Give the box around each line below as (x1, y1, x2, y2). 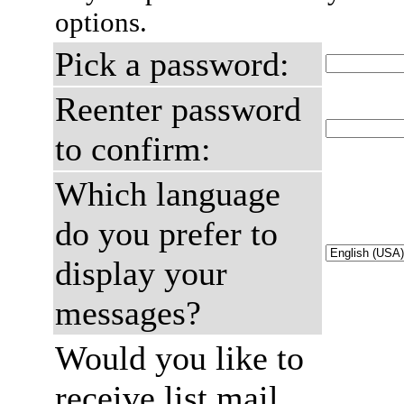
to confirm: (55, 130, 211, 168)
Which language (55, 175, 280, 213)
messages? (55, 294, 201, 332)
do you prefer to (55, 215, 278, 252)
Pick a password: (55, 45, 289, 83)
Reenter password (55, 90, 301, 128)
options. (55, 6, 147, 38)
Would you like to (55, 339, 304, 377)
